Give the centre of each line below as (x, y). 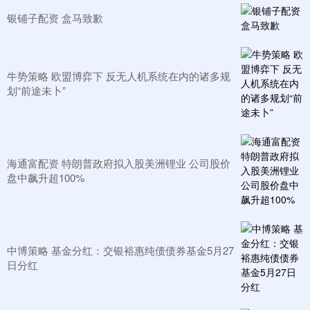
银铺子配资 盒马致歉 (55, 18)
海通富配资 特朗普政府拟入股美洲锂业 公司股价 (119, 163)
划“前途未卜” (36, 91)
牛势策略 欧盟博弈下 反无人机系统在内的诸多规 (119, 76)
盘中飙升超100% (46, 178)
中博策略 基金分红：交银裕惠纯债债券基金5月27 (120, 250)
